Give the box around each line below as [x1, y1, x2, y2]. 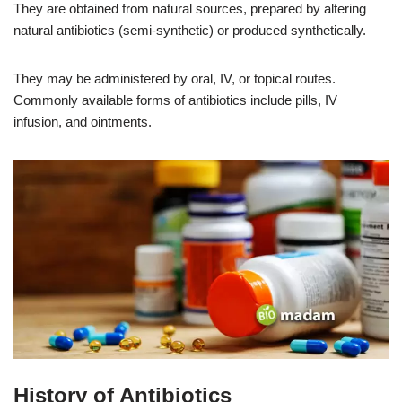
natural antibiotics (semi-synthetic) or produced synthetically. [13, 22, 366, 39]
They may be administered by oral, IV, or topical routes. [13, 71, 336, 87]
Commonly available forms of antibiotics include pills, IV [13, 92, 337, 109]
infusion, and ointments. [13, 114, 152, 130]
